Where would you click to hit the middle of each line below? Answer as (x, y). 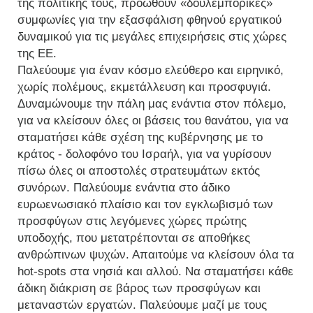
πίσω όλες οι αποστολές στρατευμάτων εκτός (139, 171)
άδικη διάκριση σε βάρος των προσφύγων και (139, 289)
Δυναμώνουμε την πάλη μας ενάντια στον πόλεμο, (152, 104)
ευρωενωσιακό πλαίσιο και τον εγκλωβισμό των (145, 205)
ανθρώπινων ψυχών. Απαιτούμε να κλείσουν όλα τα (156, 255)
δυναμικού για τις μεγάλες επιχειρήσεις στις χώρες (152, 37)
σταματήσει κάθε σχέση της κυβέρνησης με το (140, 138)
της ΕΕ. (37, 54)
